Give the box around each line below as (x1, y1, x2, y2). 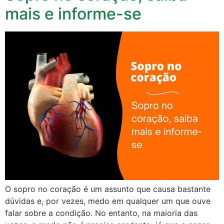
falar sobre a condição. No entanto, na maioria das (5, 207, 197, 218)
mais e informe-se (5, 4, 141, 24)
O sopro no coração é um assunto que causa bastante (5, 183, 210, 194)
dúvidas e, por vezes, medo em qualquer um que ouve (5, 195, 210, 206)
